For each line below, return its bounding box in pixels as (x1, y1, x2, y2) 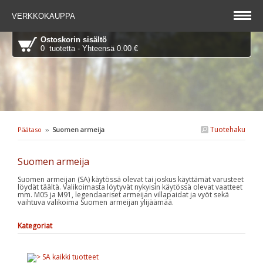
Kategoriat (18, 220, 52, 231)
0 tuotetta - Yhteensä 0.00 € (41, 44, 138, 53)
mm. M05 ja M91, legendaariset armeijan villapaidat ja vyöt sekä (18, 189, 229, 200)
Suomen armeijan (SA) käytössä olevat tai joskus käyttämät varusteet (18, 174, 244, 184)
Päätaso (18, 125, 42, 134)
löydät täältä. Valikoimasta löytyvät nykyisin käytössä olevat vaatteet (18, 181, 242, 192)
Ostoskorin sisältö (41, 35, 107, 44)
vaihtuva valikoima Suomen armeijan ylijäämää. (18, 197, 174, 207)
